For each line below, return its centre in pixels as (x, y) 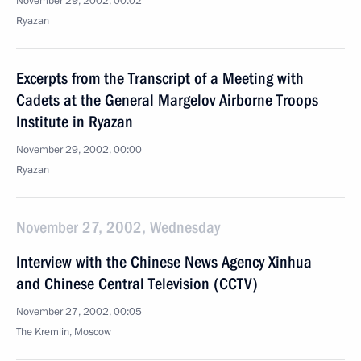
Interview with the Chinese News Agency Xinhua (164, 262)
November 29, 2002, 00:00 (79, 150)
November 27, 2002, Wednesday (118, 227)
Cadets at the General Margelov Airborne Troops (167, 100)
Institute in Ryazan (75, 122)
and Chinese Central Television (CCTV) (137, 284)
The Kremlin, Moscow (64, 332)
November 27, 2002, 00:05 (79, 312)
